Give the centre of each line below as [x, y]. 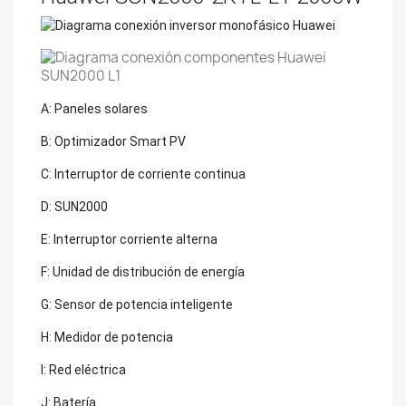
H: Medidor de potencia [107, 337]
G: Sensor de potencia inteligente [137, 304]
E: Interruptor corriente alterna [129, 239]
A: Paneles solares [94, 108]
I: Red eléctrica [83, 369]
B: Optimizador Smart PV [113, 141]
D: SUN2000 [74, 206]
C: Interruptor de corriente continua [143, 174]
